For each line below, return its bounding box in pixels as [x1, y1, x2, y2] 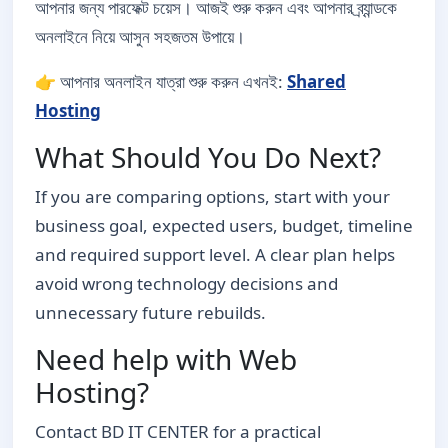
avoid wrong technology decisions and [35, 272, 338, 295]
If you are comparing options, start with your [35, 185, 390, 208]
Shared [287, 70, 346, 93]
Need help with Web [35, 340, 297, 378]
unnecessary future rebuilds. [35, 301, 266, 324]
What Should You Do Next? [35, 138, 381, 176]
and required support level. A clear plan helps [35, 243, 395, 266]
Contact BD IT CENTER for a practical [35, 420, 321, 443]
